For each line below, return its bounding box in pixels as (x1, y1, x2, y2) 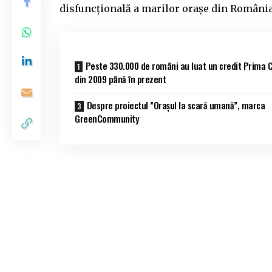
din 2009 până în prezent (75, 72, 166, 86)
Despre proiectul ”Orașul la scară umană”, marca (86, 98, 265, 112)
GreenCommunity (75, 112, 138, 126)
